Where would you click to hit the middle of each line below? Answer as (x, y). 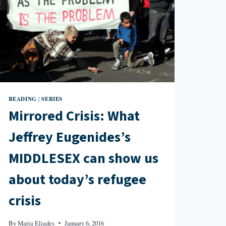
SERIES (52, 98)
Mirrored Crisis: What (74, 116)
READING (22, 98)
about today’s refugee (77, 180)
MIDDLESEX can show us (83, 159)
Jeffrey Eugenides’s (69, 137)
